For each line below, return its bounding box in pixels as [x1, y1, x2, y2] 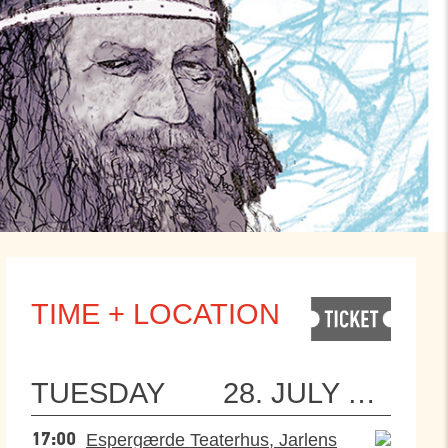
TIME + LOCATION [31, 298, 280, 330]
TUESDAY [31, 377, 165, 409]
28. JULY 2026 [215, 377, 347, 409]
